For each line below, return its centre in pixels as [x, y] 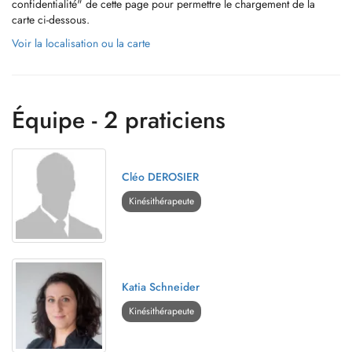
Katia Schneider [161, 287]
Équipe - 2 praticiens [119, 120]
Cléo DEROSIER [160, 177]
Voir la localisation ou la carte [81, 43]
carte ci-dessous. [51, 20]
